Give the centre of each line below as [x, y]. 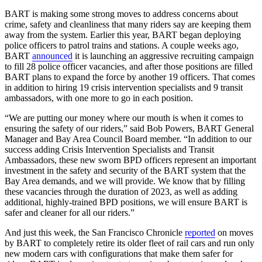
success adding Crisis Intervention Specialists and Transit [109, 149]
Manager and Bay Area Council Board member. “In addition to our [128, 139]
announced [52, 56]
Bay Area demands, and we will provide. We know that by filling [125, 181]
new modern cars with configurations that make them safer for [119, 253]
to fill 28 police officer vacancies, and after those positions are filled [129, 66]
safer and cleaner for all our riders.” [71, 212]
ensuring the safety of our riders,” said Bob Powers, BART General [129, 128]
